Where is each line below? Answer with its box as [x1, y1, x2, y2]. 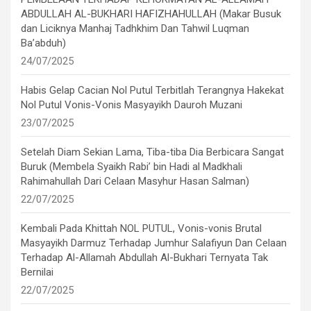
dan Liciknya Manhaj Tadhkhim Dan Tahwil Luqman [21, 22, 249, 35]
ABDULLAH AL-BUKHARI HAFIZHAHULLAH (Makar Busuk [21, 8, 281, 21]
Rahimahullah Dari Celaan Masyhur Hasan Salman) [21, 175, 249, 188]
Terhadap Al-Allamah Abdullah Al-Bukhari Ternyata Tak [21, 251, 268, 264]
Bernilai [21, 266, 53, 279]
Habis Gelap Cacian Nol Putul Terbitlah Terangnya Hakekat [21, 84, 284, 97]
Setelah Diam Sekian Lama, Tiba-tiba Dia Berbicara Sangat [21, 146, 284, 159]
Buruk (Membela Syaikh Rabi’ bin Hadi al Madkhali [21, 160, 242, 174]
